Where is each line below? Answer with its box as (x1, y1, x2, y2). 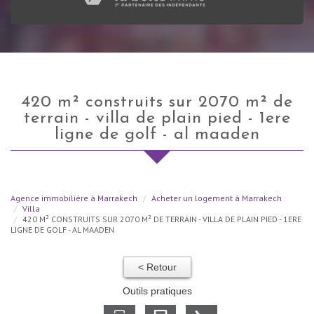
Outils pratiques (122, 285, 192, 296)
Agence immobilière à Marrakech (11, 192, 137, 203)
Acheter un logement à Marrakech (151, 192, 282, 203)
